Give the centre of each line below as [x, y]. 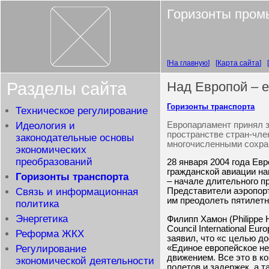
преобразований [54, 162]
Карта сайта [239, 63]
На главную [189, 63]
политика [37, 204]
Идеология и [45, 126]
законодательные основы [75, 138]
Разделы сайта [67, 89]
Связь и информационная [77, 192]
